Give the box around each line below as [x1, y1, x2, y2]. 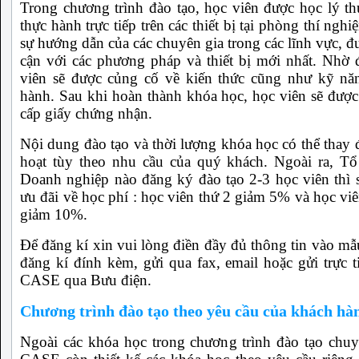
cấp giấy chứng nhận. [20, 105, 152, 123]
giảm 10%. [20, 206, 87, 224]
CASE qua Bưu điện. [20, 272, 151, 289]
